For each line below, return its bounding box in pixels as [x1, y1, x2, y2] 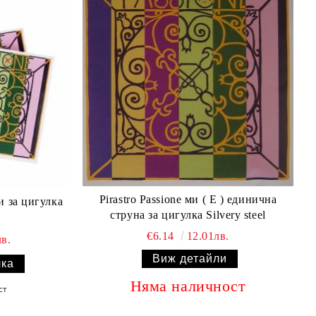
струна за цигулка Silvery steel [110, 208, 266, 221]
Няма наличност [130, 276, 246, 295]
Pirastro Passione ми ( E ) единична [99, 193, 277, 205]
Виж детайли [152, 252, 228, 265]
